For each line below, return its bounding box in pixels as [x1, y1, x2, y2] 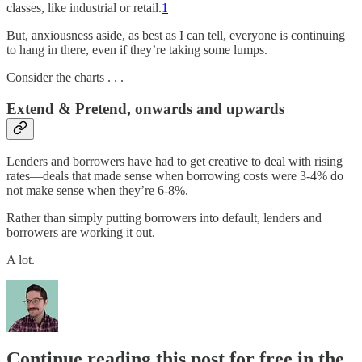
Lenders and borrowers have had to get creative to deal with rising [6, 154, 343, 169]
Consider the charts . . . [6, 69, 124, 84]
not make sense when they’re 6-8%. [6, 183, 188, 198]
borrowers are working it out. [6, 225, 155, 240]
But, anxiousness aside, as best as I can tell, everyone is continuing [6, 27, 345, 42]
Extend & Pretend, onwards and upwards [6, 99, 284, 117]
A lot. [6, 253, 35, 267]
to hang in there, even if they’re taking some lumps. [6, 42, 267, 57]
